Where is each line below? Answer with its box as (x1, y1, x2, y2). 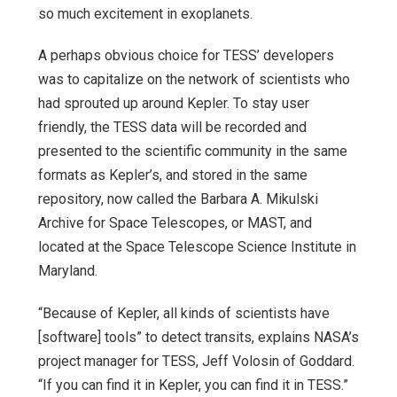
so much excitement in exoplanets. (38, 4, 253, 22)
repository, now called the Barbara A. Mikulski (38, 191, 318, 208)
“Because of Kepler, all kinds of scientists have (38, 304, 330, 322)
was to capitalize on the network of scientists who (38, 71, 350, 89)
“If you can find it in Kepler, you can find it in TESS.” (38, 376, 348, 393)
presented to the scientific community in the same (38, 143, 347, 160)
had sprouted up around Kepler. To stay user (38, 95, 309, 113)
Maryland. (38, 262, 97, 280)
